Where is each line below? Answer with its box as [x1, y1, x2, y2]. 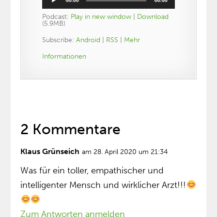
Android [76, 36, 101, 45]
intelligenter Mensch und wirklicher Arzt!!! [20, 180, 186, 191]
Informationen [42, 52, 87, 61]
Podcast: [42, 13, 71, 21]
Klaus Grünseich [20, 147, 80, 156]
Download [137, 13, 169, 21]
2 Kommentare [20, 121, 121, 139]
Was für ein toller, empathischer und [20, 165, 164, 176]
